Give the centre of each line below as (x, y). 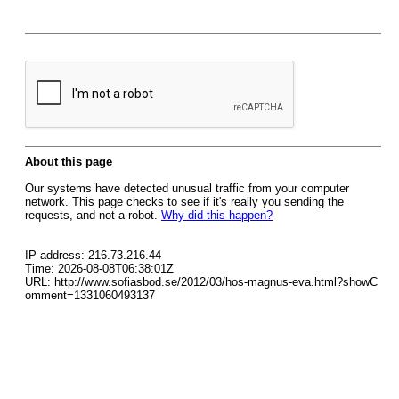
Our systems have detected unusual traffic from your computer (187, 188)
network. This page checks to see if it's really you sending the (184, 202)
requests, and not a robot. (93, 215)
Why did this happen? (217, 215)
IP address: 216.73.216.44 (93, 255)
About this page (69, 162)
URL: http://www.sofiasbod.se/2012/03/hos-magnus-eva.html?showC (201, 282)
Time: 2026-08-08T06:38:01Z (99, 269)
